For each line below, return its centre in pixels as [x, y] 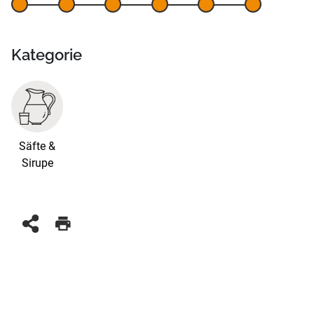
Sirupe [37, 163]
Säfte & [37, 146]
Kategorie [47, 55]
